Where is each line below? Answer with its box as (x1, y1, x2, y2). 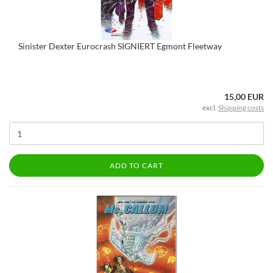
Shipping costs (218, 103, 264, 112)
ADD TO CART (110, 161, 163, 170)
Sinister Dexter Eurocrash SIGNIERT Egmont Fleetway (18, 41, 222, 51)
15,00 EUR (224, 91, 264, 102)
